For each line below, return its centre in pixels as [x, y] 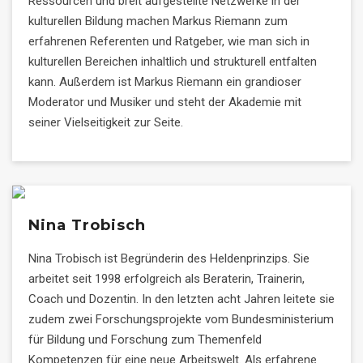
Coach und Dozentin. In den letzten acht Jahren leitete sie [181, 299]
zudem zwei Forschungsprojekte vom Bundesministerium [181, 319]
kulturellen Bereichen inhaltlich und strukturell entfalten [173, 62]
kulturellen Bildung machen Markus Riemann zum [158, 21]
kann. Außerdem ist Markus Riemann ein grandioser [165, 82]
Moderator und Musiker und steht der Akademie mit [165, 102]
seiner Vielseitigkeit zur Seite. [106, 122]
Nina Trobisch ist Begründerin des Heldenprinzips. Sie [169, 258]
